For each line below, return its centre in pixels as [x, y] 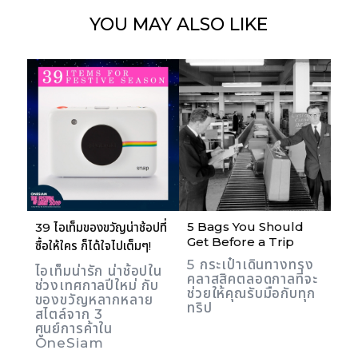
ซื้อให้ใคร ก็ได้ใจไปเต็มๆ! [93, 246]
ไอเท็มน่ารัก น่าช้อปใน [99, 271]
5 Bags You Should [245, 227]
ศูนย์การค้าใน [74, 329]
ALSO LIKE [223, 24]
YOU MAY [133, 24]
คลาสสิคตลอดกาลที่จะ [252, 279]
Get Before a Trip [240, 242]
